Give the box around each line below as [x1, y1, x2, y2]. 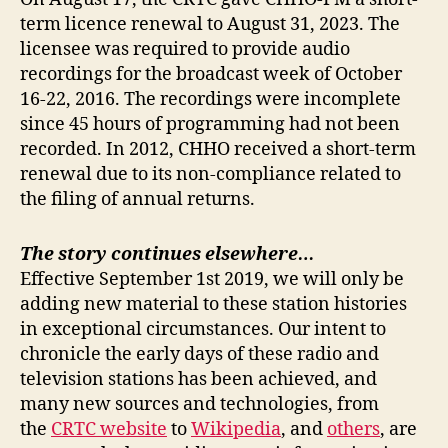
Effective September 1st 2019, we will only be [20, 267, 404, 291]
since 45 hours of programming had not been [20, 112, 400, 136]
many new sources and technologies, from [20, 392, 379, 416]
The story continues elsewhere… [20, 242, 314, 266]
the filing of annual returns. [20, 187, 255, 211]
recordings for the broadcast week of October [20, 62, 402, 86]
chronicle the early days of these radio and [20, 342, 379, 366]
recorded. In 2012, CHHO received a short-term [20, 137, 416, 161]
